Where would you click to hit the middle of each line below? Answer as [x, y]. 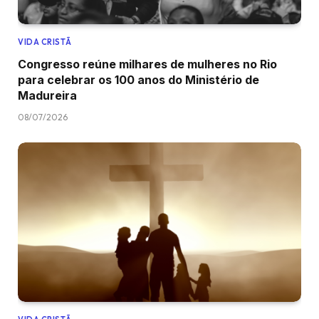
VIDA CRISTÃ [45, 42]
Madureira [47, 96]
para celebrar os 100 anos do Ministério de [138, 80]
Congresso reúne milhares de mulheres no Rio [147, 64]
